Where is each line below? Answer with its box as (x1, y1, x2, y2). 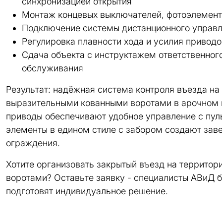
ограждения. (6, 138, 60, 148)
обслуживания (22, 63, 83, 73)
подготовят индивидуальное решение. (6, 186, 168, 196)
